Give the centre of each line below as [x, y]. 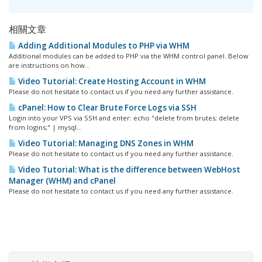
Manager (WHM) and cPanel [62, 181]
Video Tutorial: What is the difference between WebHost [128, 170]
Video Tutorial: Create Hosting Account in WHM [111, 81]
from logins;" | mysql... [45, 127]
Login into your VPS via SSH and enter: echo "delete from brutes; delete [124, 118]
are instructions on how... [49, 65]
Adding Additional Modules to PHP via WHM [103, 46]
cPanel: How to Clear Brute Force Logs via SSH [106, 108]
